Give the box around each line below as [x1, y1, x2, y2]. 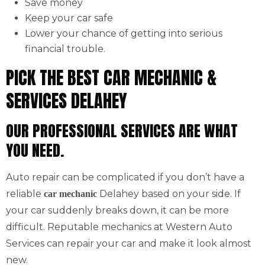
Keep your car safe [25, 12, 113, 24]
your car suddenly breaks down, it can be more [6, 205, 229, 216]
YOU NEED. [6, 138, 64, 162]
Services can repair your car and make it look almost [6, 238, 251, 249]
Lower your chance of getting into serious [25, 28, 222, 39]
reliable [6, 188, 44, 199]
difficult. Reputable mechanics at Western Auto [6, 221, 232, 232]
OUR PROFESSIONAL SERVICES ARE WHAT [6, 119, 238, 143]
